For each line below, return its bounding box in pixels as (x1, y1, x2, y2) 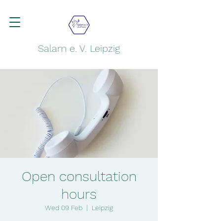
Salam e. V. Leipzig (38, 42, 120, 54)
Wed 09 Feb (45, 204, 82, 212)
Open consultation (21, 168, 137, 184)
